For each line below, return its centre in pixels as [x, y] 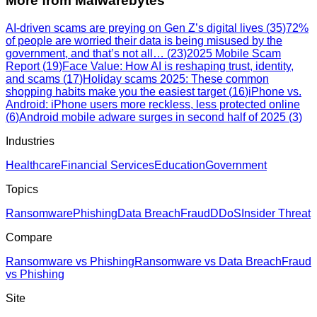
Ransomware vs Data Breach [208, 262]
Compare [29, 238]
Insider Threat [276, 214]
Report [23, 67]
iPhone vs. [275, 92]
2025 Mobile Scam [234, 54]
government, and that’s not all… [85, 54]
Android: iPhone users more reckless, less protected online [153, 105]
